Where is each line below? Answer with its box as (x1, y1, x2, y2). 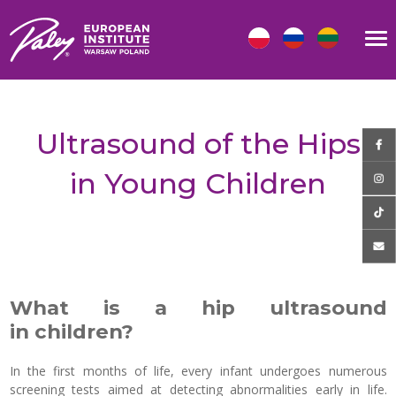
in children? (9, 319, 133, 344)
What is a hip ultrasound (9, 295, 387, 320)
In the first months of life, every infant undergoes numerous (9, 362, 387, 379)
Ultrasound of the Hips (35, 126, 361, 161)
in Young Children (70, 166, 326, 201)
